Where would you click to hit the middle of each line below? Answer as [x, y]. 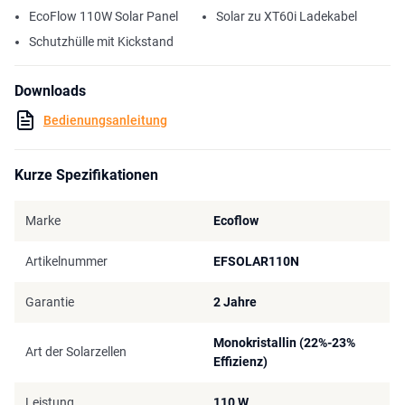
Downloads [50, 91]
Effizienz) [240, 362]
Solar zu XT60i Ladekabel [286, 17]
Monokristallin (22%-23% [284, 343]
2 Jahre [235, 302]
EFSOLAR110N [256, 262]
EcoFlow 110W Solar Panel [104, 17]
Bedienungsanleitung [105, 120]
